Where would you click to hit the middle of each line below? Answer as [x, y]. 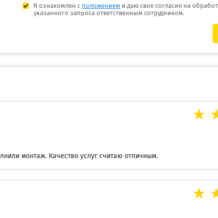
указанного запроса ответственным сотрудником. [109, 13]
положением [101, 6]
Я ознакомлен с [58, 6]
